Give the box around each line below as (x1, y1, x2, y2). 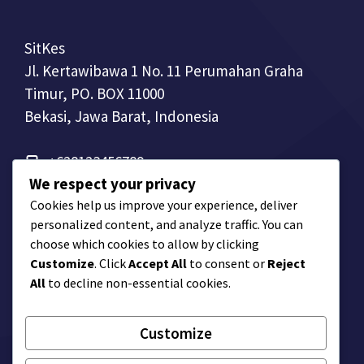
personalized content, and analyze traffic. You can (30, 215, 303, 232)
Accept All (128, 254, 187, 271)
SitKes (24, 37, 65, 58)
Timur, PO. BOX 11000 (24, 83, 164, 103)
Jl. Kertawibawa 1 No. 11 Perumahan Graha (24, 60, 303, 80)
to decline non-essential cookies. (45, 274, 231, 291)
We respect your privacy (29, 173, 196, 193)
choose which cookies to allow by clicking (30, 235, 259, 252)
